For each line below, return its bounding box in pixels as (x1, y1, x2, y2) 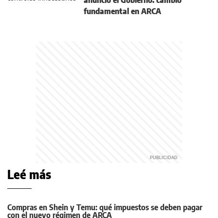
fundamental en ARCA (84, 6, 161, 17)
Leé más (7, 167, 51, 182)
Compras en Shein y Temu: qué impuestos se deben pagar (7, 202, 202, 213)
